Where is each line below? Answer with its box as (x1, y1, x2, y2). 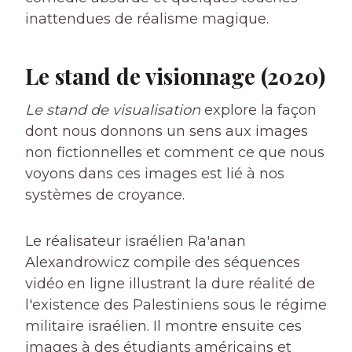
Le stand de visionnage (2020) (25, 61, 325, 91)
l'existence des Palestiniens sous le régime (25, 296, 327, 314)
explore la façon (200, 101, 317, 119)
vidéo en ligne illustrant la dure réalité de (25, 275, 315, 293)
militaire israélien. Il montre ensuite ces (25, 317, 302, 335)
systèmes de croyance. (25, 186, 185, 204)
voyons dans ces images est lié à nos (25, 165, 284, 183)
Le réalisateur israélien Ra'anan (25, 233, 246, 251)
